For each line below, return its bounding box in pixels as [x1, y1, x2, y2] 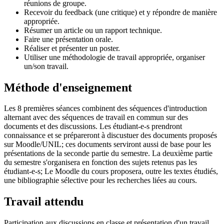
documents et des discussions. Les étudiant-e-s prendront [4, 122, 182, 131]
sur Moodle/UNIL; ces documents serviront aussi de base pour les [4, 140, 211, 149]
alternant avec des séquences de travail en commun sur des [4, 113, 188, 122]
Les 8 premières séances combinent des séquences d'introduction [4, 104, 207, 113]
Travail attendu [4, 195, 83, 208]
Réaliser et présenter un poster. [24, 43, 120, 52]
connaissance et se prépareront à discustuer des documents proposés [4, 131, 217, 140]
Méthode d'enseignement [4, 80, 132, 94]
